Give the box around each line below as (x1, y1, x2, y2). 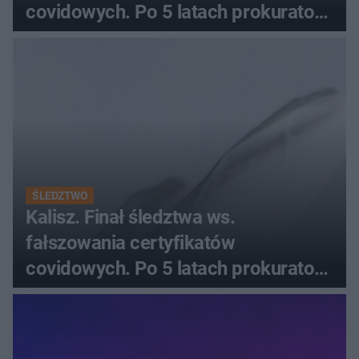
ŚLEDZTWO (32, 188, 88, 202)
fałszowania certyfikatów (26, 231, 236, 254)
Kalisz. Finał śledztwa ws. (26, 205, 236, 228)
